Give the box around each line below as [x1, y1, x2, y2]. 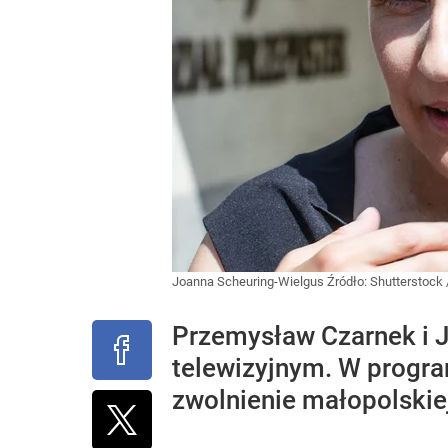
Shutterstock [370, 274, 443, 289]
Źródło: [327, 274, 370, 289]
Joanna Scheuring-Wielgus [172, 274, 327, 289]
